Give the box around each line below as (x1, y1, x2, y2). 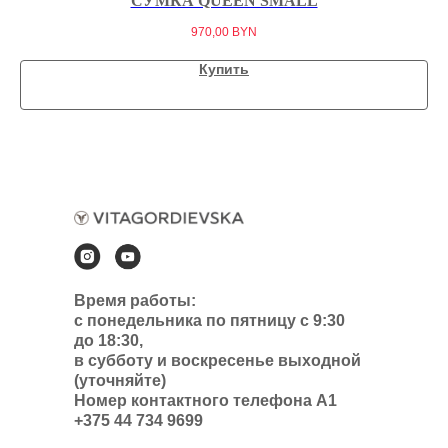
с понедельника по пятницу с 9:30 (74, 312, 345, 330)
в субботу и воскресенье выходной (74, 352, 361, 370)
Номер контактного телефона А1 (74, 392, 337, 410)
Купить (199, 61, 249, 78)
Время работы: (74, 292, 196, 310)
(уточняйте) (74, 372, 166, 390)
